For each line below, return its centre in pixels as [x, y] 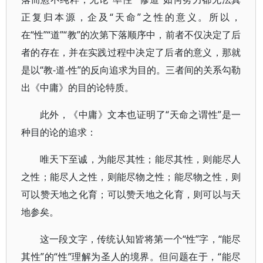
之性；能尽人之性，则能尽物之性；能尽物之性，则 [131, 177]
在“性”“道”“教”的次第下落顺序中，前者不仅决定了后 [131, 35]
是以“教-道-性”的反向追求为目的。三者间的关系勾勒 [131, 70]
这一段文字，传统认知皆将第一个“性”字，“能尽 [141, 239]
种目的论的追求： [59, 132]
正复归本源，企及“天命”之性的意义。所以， [131, 17]
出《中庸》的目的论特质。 [77, 87]
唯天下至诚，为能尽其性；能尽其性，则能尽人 [141, 159]
